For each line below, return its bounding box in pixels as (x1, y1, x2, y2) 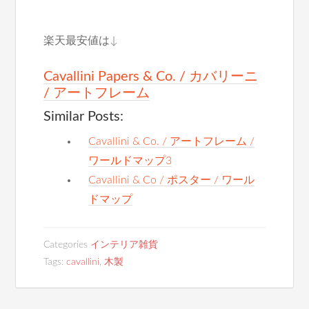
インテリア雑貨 (90, 240, 159, 250)
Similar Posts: (43, 110, 124, 123)
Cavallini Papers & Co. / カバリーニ (43, 70, 259, 83)
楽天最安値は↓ (43, 35, 119, 46)
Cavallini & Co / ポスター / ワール (88, 175, 255, 186)
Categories (43, 240, 91, 250)
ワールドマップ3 (88, 155, 172, 166)
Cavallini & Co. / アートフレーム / (88, 136, 255, 147)
